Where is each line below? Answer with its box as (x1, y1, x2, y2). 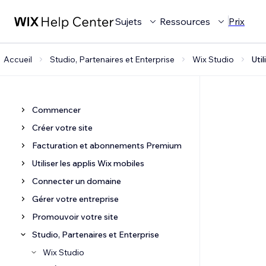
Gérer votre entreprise (32, 194, 119, 204)
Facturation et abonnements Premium (32, 140, 182, 151)
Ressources (160, 15, 210, 27)
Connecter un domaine (32, 176, 121, 186)
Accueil (4, 54, 32, 65)
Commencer (32, 104, 81, 115)
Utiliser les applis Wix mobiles (32, 158, 144, 169)
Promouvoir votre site (32, 211, 118, 222)
